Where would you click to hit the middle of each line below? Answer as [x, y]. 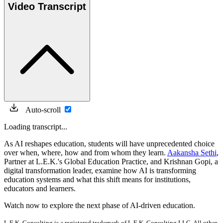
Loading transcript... [36, 127]
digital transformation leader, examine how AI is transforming [100, 171]
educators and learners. [40, 189]
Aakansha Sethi [192, 153]
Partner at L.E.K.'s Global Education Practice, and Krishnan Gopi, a [111, 162]
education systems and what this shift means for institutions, [97, 180]
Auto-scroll [43, 110]
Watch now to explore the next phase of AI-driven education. [100, 206]
